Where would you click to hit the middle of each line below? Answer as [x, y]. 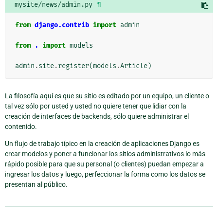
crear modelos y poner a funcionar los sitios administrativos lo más [105, 154]
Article [134, 66]
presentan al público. [36, 184]
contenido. [21, 126]
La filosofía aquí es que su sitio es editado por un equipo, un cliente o [107, 96]
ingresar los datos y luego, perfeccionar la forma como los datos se [105, 174]
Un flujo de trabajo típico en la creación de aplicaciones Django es [102, 143]
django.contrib [62, 25]
